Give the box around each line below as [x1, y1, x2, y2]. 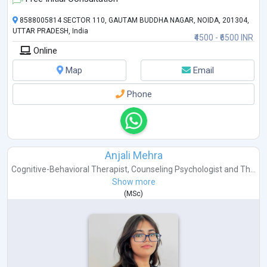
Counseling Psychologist [131, 164, 222, 174]
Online [31, 45, 57, 56]
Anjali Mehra [104, 148, 163, 162]
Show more [111, 176, 156, 187]
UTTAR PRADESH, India [13, 26, 88, 35]
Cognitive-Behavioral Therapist [11, 164, 128, 174]
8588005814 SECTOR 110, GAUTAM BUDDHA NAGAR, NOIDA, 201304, [18, 15, 249, 24]
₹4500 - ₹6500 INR [194, 32, 253, 42]
